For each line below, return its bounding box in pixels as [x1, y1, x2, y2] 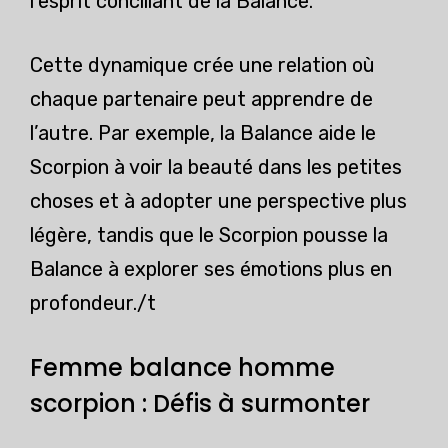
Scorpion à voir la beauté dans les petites [30, 155, 402, 180]
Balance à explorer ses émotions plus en [30, 257, 392, 282]
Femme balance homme [30, 351, 335, 385]
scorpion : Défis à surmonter [30, 387, 370, 421]
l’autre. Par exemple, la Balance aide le [30, 121, 376, 146]
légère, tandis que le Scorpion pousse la [30, 223, 388, 248]
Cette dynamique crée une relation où [30, 53, 375, 78]
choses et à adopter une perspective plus [30, 189, 407, 214]
